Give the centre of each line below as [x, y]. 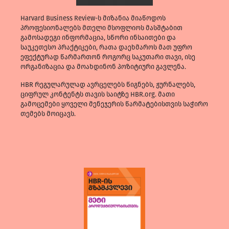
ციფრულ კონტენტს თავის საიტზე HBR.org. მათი [98, 95]
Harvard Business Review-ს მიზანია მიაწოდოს [93, 18]
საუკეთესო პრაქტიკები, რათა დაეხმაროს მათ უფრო [106, 48]
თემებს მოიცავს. [48, 114]
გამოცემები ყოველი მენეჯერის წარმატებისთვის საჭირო [114, 104]
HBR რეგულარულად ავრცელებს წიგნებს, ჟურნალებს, [108, 85]
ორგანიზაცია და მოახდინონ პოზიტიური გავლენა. [103, 67]
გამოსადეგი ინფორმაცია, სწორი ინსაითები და [98, 38]
